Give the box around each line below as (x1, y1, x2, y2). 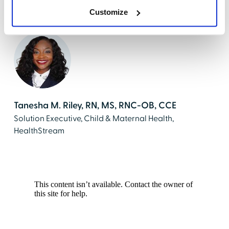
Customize (89, 7, 128, 16)
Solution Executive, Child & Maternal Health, (13, 113, 174, 124)
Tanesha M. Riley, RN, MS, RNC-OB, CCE (13, 99, 176, 111)
